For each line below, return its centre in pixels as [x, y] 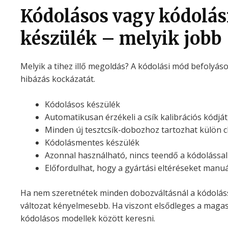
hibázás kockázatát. [58, 79]
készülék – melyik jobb [121, 38]
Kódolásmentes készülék [92, 143]
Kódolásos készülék [82, 105]
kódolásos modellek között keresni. [88, 219]
